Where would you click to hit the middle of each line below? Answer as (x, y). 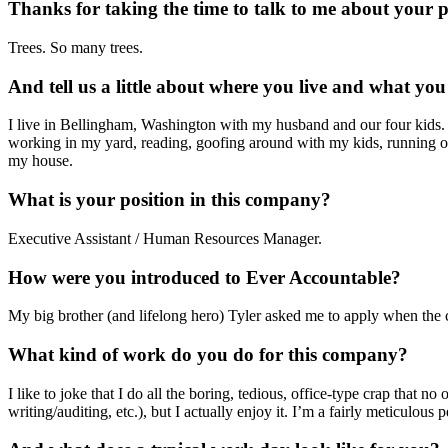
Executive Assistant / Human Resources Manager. (165, 238)
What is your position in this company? (169, 200)
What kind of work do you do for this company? (208, 354)
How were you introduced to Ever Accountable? (204, 277)
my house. (40, 161)
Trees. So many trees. (75, 47)
